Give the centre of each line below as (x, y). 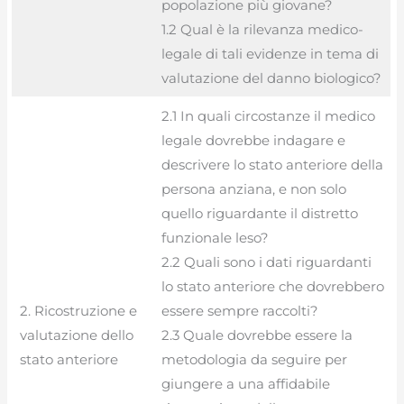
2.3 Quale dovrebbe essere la (257, 335)
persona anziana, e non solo (253, 188)
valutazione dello (76, 335)
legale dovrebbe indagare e (253, 140)
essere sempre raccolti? (239, 310)
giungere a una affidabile (245, 383)
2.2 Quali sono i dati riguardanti (266, 262)
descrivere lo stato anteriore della (272, 164)
